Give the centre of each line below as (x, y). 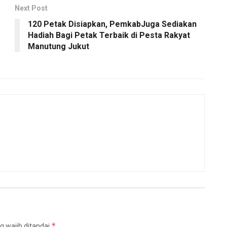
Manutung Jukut (59, 46)
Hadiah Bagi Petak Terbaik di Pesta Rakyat (109, 35)
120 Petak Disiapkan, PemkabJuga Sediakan (112, 24)
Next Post (31, 8)
